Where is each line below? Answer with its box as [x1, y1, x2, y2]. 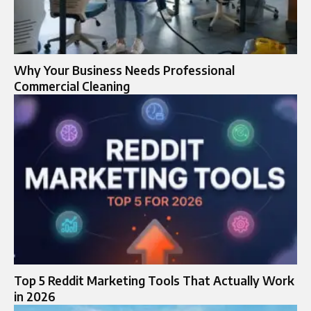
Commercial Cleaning [14, 78, 130, 94]
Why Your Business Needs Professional [14, 62, 235, 78]
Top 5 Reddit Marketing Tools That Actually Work [14, 272, 294, 288]
